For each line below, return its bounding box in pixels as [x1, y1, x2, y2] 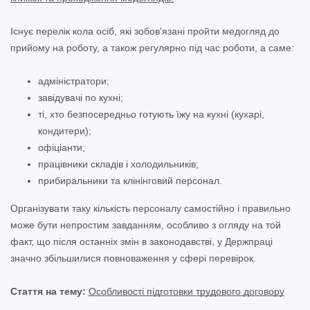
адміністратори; [38, 75, 109, 86]
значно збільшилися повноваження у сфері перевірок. [10, 252, 256, 264]
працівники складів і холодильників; [38, 158, 199, 170]
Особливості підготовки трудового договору [89, 285, 284, 297]
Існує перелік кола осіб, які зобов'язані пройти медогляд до [10, 25, 280, 37]
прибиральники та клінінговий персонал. [38, 174, 222, 186]
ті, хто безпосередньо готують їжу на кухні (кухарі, [38, 108, 264, 120]
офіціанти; [38, 141, 85, 153]
